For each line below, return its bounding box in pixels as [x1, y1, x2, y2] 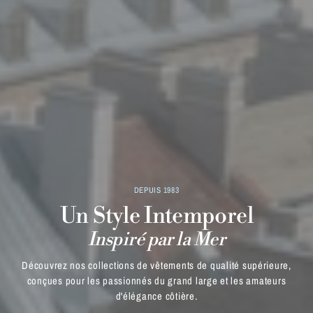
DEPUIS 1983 [133, 184, 180, 196]
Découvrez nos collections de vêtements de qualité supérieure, [22, 258, 291, 272]
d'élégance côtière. [115, 289, 198, 303]
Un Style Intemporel [60, 201, 253, 230]
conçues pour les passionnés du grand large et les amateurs [27, 273, 286, 288]
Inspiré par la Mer [87, 228, 226, 251]
